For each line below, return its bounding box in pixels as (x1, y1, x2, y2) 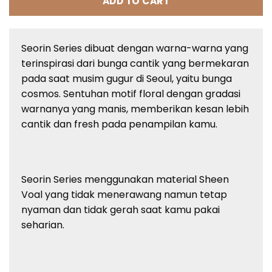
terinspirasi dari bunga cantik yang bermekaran (21, 56, 249, 70)
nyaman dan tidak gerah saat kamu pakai (21, 203, 220, 217)
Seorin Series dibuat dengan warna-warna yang (21, 41, 248, 55)
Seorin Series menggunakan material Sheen (21, 172, 229, 187)
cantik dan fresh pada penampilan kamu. (21, 117, 217, 131)
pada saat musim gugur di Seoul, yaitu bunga (21, 71, 232, 86)
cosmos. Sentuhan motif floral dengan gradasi (21, 86, 240, 101)
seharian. (21, 218, 64, 233)
